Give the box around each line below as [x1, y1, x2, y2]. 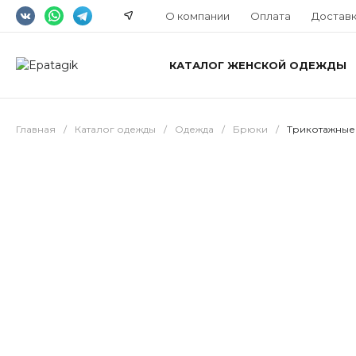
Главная [16, 123, 56, 135]
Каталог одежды [75, 123, 156, 135]
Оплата [250, 9, 291, 22]
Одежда [175, 123, 214, 135]
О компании [165, 9, 230, 22]
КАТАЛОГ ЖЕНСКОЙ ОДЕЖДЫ [168, 58, 346, 72]
